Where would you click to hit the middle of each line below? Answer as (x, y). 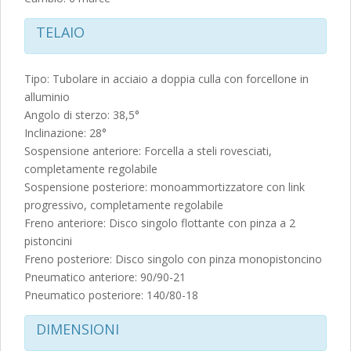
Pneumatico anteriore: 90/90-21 (105, 277)
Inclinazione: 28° (65, 133)
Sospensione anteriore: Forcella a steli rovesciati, (148, 151)
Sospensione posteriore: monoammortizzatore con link (165, 187)
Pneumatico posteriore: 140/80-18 (111, 295)
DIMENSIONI (78, 329)
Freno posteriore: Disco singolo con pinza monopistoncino (173, 259)
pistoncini (48, 241)
